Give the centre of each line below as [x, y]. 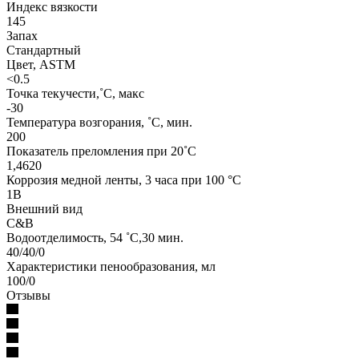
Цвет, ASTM [41, 64]
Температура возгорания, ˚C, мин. [99, 122]
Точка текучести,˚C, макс [75, 93]
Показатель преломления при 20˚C [101, 151]
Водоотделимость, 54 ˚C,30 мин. [95, 237]
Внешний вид [44, 208]
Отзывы [28, 295]
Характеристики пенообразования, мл [111, 266]
